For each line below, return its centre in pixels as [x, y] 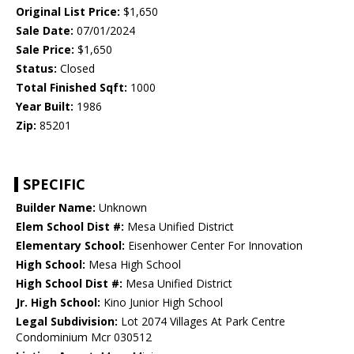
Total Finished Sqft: [72, 88]
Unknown [121, 208]
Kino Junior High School [162, 303]
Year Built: [45, 107]
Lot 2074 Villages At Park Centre [201, 322]
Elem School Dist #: [70, 227]
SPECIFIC [54, 185]
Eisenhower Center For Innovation [214, 246]
